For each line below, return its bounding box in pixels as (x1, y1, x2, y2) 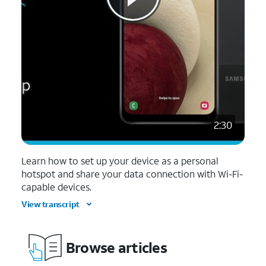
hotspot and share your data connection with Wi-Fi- (21, 167, 243, 180)
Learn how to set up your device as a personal (21, 154, 218, 167)
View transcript (21, 198, 80, 210)
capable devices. (21, 180, 91, 193)
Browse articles (65, 237, 167, 257)
